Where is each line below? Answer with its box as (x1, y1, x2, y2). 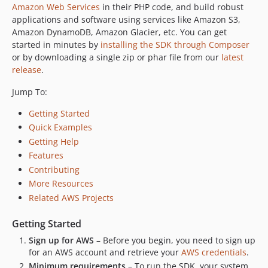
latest (221, 51, 243, 63)
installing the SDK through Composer (100, 38, 249, 50)
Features (29, 150, 63, 161)
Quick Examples (29, 121, 92, 133)
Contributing (29, 163, 80, 175)
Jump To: (12, 86, 47, 98)
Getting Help (29, 135, 79, 147)
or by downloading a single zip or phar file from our (12, 51, 221, 63)
